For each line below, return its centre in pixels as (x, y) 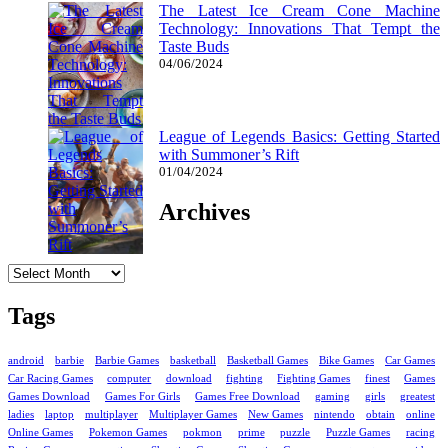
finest (377, 379)
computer (129, 379)
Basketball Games (267, 361)
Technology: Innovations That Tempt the (299, 28)
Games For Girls (142, 397)
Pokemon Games (127, 433)
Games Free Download (247, 397)
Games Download (49, 397)
